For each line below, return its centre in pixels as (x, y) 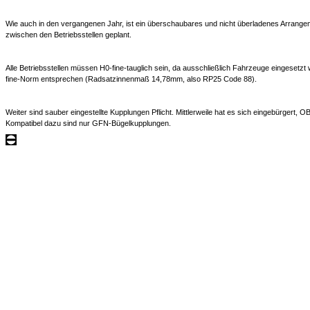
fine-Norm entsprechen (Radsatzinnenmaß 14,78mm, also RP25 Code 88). (131, 79)
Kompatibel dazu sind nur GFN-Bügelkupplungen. (88, 123)
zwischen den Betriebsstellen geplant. (69, 35)
